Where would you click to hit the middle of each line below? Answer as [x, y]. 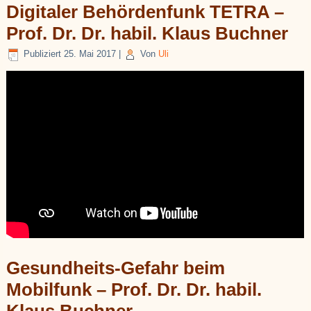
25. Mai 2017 [90, 54]
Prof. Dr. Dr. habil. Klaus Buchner [148, 33]
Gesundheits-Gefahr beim [116, 268]
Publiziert [43, 54]
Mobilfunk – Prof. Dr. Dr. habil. [134, 290]
